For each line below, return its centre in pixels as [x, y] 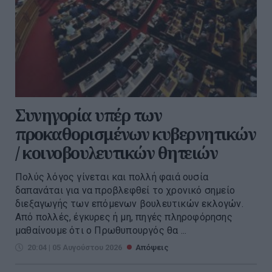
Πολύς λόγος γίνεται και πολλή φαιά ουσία [112, 177]
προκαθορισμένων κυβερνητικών [135, 134]
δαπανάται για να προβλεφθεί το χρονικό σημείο [125, 190]
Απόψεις [152, 247]
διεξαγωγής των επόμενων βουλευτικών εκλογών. [129, 203]
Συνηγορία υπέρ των [88, 115]
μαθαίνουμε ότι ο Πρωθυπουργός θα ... [101, 230]
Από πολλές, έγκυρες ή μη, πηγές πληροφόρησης [124, 217]
